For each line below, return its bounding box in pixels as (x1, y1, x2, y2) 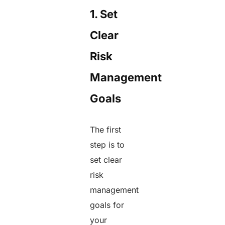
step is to (90, 139, 125, 150)
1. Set (90, 7, 118, 21)
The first (90, 124, 122, 135)
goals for (90, 199, 125, 210)
